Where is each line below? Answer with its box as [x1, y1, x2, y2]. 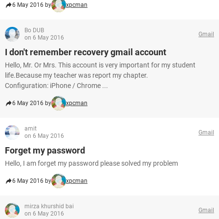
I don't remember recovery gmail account [5, 47, 166, 57]
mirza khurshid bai [24, 203, 74, 210]
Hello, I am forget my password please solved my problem [5, 159, 178, 167]
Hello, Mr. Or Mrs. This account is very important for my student [5, 61, 196, 69]
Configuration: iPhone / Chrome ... [5, 82, 108, 89]
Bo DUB [24, 27, 44, 34]
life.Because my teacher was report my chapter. [5, 71, 148, 79]
